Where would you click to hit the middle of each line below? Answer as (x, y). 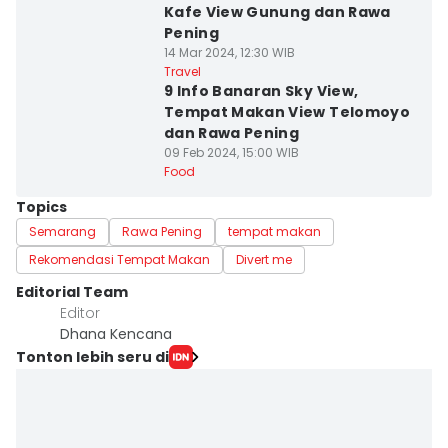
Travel (182, 71)
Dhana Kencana (116, 334)
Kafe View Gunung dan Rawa (277, 12)
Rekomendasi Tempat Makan (119, 259)
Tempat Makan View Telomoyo (286, 112)
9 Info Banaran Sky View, (261, 91)
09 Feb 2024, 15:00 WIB (231, 152)
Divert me (264, 259)
